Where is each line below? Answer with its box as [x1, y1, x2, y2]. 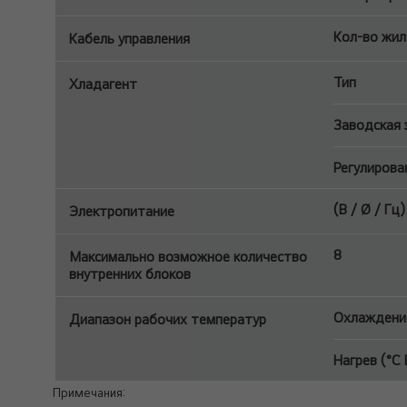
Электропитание [69, 203, 174, 220]
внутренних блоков [69, 265, 191, 283]
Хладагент [69, 75, 137, 93]
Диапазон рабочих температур [69, 311, 266, 328]
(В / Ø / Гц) [333, 201, 405, 218]
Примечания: [53, 385, 125, 400]
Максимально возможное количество [69, 248, 307, 265]
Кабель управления [69, 30, 190, 47]
